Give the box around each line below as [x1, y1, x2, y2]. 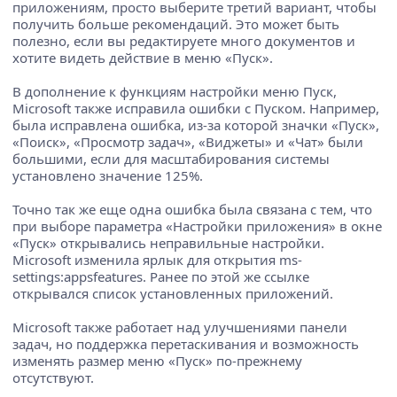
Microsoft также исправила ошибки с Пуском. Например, [12, 98, 379, 117]
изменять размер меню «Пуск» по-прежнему [12, 351, 302, 370]
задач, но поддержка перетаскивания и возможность [12, 334, 359, 353]
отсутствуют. [12, 368, 94, 386]
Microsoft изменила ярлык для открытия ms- [12, 250, 302, 269]
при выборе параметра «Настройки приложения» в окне [12, 216, 382, 235]
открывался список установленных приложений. [12, 284, 333, 302]
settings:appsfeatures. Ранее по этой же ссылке [12, 267, 309, 285]
